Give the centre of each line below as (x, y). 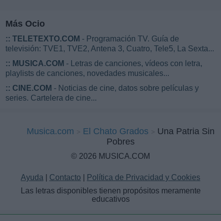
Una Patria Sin (186, 131)
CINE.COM (32, 88)
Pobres (120, 141)
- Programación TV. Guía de (129, 38)
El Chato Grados (115, 131)
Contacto (65, 177)
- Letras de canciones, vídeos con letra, (133, 63)
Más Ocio (25, 23)
